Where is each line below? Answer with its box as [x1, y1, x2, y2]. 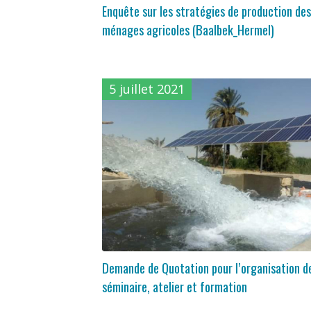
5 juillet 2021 [109, 80, 185, 97]
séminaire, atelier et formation [102, 276, 247, 296]
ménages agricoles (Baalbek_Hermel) [102, 19, 274, 39]
